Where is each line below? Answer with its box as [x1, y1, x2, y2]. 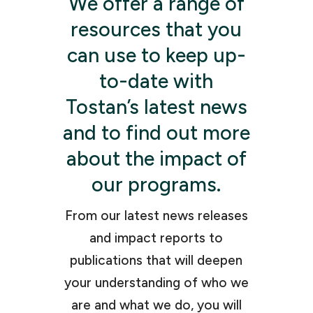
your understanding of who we [64, 275, 249, 291]
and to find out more [62, 121, 250, 145]
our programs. [92, 173, 221, 197]
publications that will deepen [70, 252, 243, 269]
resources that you [71, 17, 242, 42]
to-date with [99, 69, 214, 94]
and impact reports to [89, 230, 224, 247]
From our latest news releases [64, 208, 248, 224]
